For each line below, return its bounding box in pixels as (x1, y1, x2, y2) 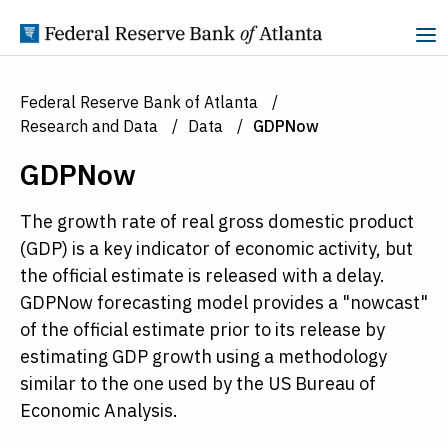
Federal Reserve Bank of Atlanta (20, 92, 258, 112)
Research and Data (20, 116, 158, 136)
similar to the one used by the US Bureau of (20, 372, 376, 395)
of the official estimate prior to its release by (20, 318, 385, 341)
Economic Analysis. (20, 399, 178, 422)
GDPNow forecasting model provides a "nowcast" (20, 291, 428, 314)
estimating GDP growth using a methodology (20, 345, 387, 368)
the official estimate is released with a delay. (20, 264, 385, 287)
